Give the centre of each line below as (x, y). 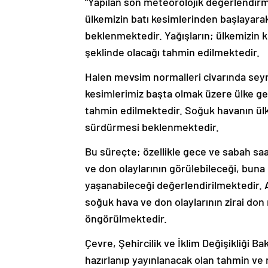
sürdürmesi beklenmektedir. (152, 127)
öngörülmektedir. (126, 218)
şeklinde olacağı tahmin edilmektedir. (172, 52)
